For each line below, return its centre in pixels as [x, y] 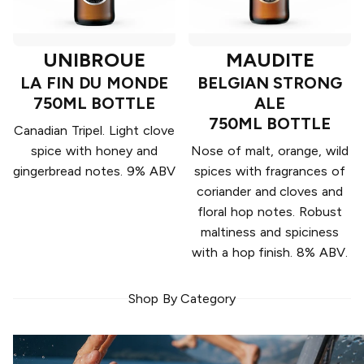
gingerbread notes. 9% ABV [94, 171]
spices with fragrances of [270, 171]
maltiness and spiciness [270, 232]
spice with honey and [94, 151]
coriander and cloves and [270, 192]
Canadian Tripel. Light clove [94, 131]
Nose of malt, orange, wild [270, 151]
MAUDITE [270, 60]
